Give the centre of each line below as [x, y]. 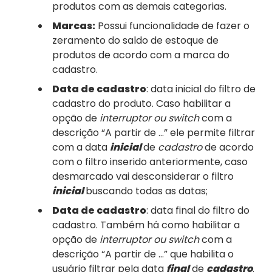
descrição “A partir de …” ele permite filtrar [154, 132]
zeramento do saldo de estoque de [135, 40]
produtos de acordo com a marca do [141, 55]
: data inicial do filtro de [201, 89]
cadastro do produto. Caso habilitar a [141, 103]
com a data [81, 147]
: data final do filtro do [198, 210]
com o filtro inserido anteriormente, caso [150, 161]
